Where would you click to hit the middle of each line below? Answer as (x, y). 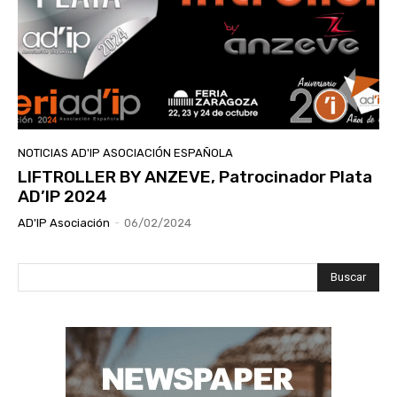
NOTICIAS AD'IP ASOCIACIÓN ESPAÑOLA (125, 153)
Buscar (348, 276)
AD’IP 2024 (62, 197)
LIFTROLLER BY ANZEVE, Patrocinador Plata (195, 177)
